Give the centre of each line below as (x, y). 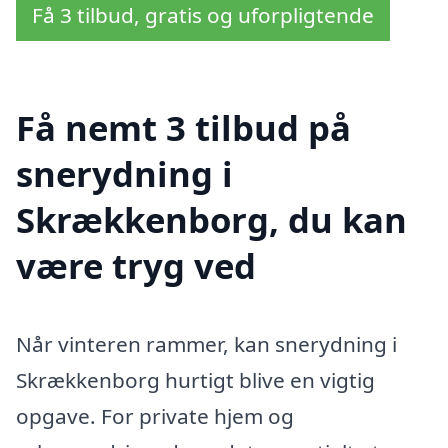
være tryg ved (136, 266)
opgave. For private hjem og (155, 416)
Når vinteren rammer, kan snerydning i (206, 344)
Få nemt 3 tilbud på (183, 128)
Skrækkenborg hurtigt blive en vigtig (195, 380)
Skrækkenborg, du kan (211, 220)
